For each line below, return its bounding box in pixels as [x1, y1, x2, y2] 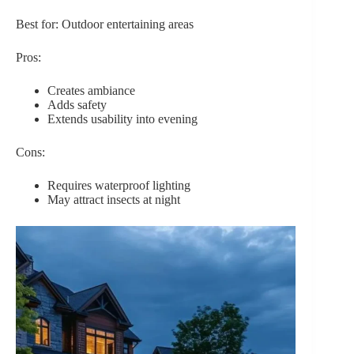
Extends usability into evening [47, 111, 198, 126]
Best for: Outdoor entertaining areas [16, 17, 194, 31]
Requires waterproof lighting [47, 178, 190, 192]
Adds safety [47, 97, 107, 111]
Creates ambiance [47, 83, 135, 97]
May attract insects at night [47, 192, 180, 206]
